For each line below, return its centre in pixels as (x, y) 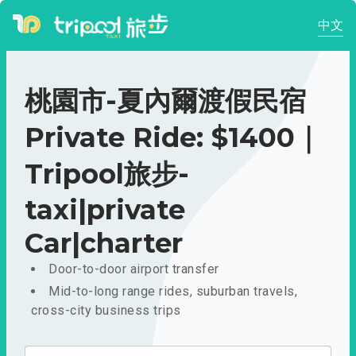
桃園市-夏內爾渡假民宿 (165, 101)
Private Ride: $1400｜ (173, 137)
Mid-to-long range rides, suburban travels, (173, 291)
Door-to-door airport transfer (134, 269)
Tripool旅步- (107, 174)
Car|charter (104, 243)
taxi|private (105, 210)
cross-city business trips (106, 310)
